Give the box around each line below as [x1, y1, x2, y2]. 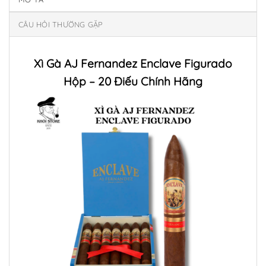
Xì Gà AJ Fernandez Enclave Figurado [34, 56, 232, 71]
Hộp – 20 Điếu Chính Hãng [64, 74, 202, 89]
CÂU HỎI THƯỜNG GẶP [18, 20, 103, 30]
